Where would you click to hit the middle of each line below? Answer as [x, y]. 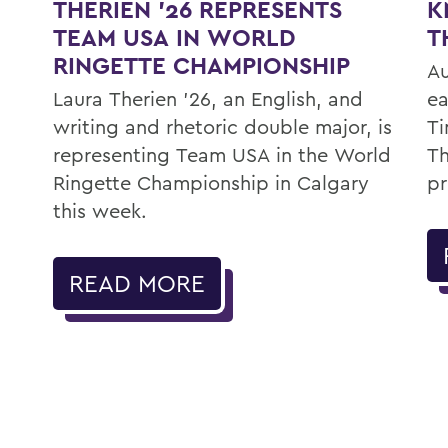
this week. [100, 210]
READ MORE [137, 282]
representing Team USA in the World [222, 154]
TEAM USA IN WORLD [175, 37]
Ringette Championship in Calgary [211, 182]
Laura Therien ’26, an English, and [208, 98]
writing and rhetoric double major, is [223, 126]
